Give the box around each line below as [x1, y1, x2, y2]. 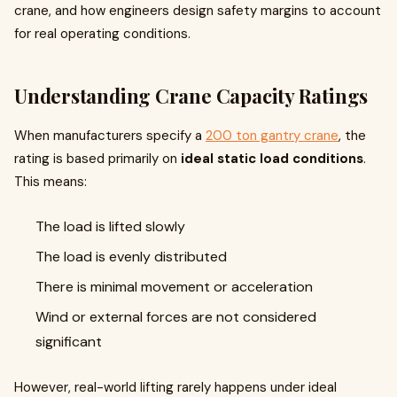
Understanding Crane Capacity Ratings [14, 82, 369, 109]
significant [35, 332, 102, 351]
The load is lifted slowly [35, 217, 185, 236]
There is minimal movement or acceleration [35, 277, 313, 296]
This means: [14, 173, 87, 191]
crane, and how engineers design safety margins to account [14, 2, 381, 19]
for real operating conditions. [14, 25, 191, 43]
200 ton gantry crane [206, 127, 339, 144]
